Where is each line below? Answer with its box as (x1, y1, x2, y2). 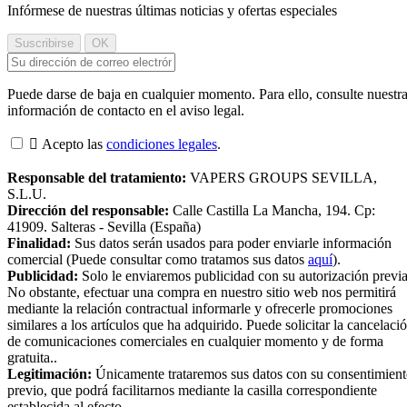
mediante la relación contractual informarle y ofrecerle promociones (7, 301, 392, 317)
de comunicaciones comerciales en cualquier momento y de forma (7, 333, 383, 350)
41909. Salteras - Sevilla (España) (7, 219, 201, 235)
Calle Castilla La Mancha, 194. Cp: (169, 203, 375, 219)
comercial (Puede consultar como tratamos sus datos (7, 252, 308, 268)
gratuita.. (7, 350, 57, 366)
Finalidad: (7, 235, 74, 252)
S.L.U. (7, 186, 46, 203)
